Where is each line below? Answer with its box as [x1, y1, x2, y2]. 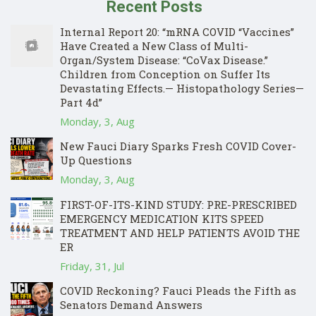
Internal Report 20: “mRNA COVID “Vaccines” [60, 25, 294, 39]
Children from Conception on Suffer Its [60, 67, 270, 82]
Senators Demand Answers [60, 298, 202, 312]
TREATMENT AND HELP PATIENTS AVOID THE [60, 226, 300, 241]
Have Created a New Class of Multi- [60, 39, 248, 54]
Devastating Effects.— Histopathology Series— [60, 81, 304, 96]
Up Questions [60, 153, 132, 168]
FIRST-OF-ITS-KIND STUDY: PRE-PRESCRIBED [60, 197, 297, 212]
